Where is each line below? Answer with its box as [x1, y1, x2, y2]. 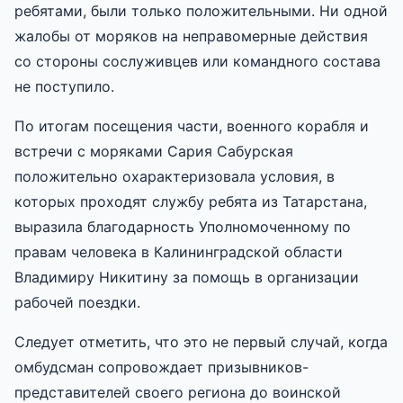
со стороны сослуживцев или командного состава [14, 51, 381, 70]
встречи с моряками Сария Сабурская [14, 141, 293, 160]
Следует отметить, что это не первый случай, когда [14, 332, 388, 351]
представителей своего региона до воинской [14, 382, 341, 401]
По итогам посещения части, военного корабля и [14, 116, 369, 135]
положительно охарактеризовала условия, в [14, 166, 335, 185]
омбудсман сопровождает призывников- [14, 357, 309, 376]
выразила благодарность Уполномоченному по [14, 217, 351, 236]
